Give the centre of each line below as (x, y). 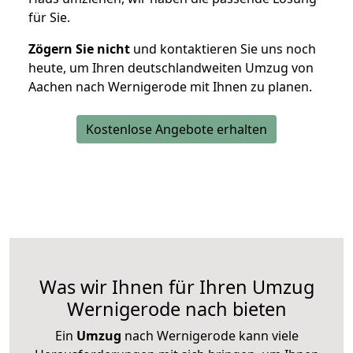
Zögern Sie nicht (79, 49)
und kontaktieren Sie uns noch (223, 49)
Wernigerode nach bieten (176, 309)
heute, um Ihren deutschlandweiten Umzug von (171, 68)
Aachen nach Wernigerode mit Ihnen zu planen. (170, 87)
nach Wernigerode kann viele (210, 336)
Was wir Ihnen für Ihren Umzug (176, 287)
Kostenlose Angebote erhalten (176, 130)
